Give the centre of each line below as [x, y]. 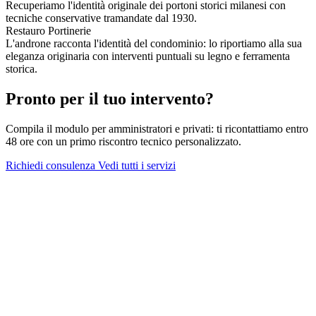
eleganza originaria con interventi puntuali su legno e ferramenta [148, 56]
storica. [22, 68]
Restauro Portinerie [48, 30]
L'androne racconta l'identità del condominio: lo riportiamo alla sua [154, 43]
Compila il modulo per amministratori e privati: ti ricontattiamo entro [157, 128]
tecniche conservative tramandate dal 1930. [101, 18]
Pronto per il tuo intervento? [110, 98]
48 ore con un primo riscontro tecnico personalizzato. [123, 141]
